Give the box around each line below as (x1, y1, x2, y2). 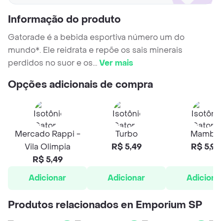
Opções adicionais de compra (8, 78, 153, 92)
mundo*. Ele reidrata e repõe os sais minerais (8, 45, 183, 56)
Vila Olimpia (24, 142, 71, 152)
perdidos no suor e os (8, 58, 93, 69)
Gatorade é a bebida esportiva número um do (8, 32, 184, 43)
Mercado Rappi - (14, 129, 80, 140)
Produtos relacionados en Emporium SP (8, 199, 202, 212)
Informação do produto (8, 13, 121, 27)
